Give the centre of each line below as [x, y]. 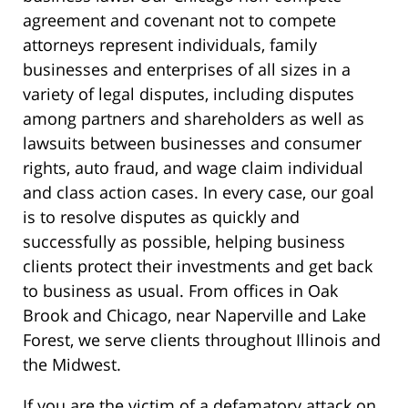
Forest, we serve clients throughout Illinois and [202, 340]
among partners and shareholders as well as [194, 119]
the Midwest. [72, 365]
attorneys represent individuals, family [170, 45]
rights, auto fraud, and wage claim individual [193, 168]
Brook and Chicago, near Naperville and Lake [194, 316]
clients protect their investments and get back [198, 266]
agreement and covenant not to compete [179, 20]
